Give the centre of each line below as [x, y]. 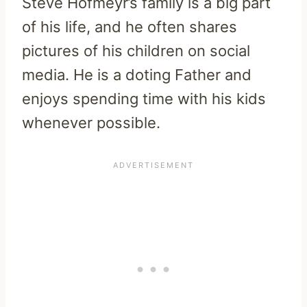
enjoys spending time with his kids [144, 99]
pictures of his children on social [136, 51]
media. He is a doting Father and [137, 75]
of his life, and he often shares [130, 27]
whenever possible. [91, 123]
